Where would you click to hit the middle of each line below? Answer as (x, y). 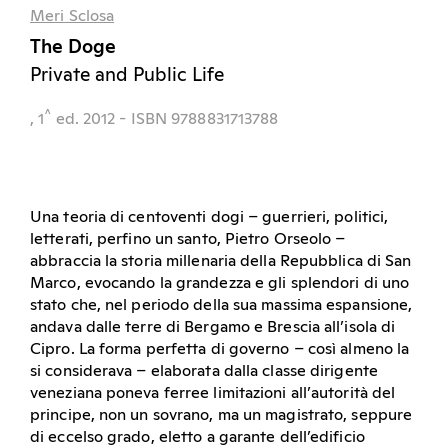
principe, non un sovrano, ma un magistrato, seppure (221, 414)
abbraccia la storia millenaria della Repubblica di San (221, 260)
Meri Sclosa (72, 15)
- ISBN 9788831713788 (199, 118)
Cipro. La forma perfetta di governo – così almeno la (220, 348)
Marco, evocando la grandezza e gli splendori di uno (220, 282)
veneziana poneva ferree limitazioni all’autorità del (213, 392)
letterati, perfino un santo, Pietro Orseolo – (188, 238)
